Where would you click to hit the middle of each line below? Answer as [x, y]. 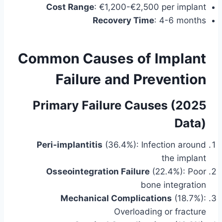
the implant [184, 158]
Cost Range [70, 7]
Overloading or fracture [160, 212]
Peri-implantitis [70, 145]
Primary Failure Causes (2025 [119, 106]
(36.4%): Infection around [154, 145]
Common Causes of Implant [112, 59]
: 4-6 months [180, 21]
